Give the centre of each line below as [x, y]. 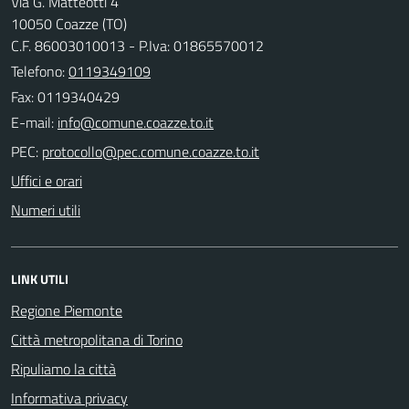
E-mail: [32, 122]
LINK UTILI [40, 278]
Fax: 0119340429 [65, 96]
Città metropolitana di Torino [97, 339]
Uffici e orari [47, 180]
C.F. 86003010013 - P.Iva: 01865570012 [137, 45]
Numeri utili [46, 210]
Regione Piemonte [67, 310]
